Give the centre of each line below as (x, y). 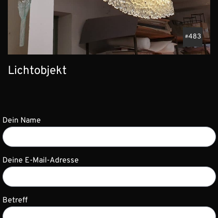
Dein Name (21, 121)
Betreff (15, 201)
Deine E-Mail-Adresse (40, 161)
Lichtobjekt (37, 71)
